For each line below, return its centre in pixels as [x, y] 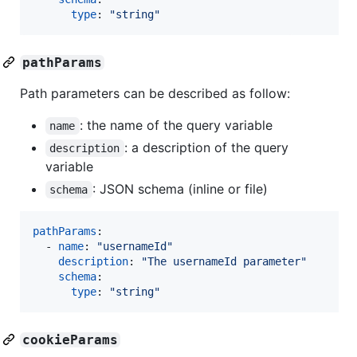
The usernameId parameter [224, 261]
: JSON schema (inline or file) [180, 188]
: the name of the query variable [176, 125]
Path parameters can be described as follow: [155, 93]
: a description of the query [208, 147]
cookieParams [71, 339]
